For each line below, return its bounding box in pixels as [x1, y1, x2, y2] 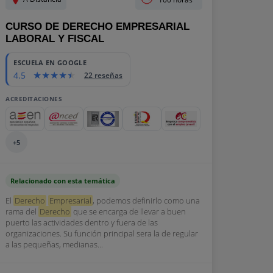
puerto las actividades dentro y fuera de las [5, 217, 158, 228]
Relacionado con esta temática [10, 176, 116, 185]
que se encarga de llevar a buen [71, 206, 186, 217]
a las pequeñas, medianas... [5, 239, 104, 250]
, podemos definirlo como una [93, 195, 200, 206]
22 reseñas [83, 70, 122, 80]
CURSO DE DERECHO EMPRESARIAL [5, 21, 190, 32]
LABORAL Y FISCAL [5, 33, 105, 44]
